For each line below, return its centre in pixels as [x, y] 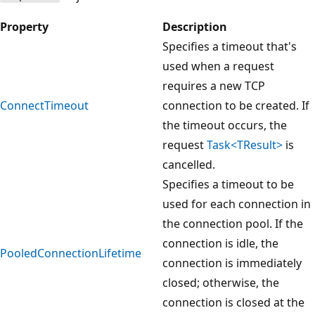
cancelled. [189, 164]
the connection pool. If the [233, 223]
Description [195, 26]
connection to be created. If [236, 105]
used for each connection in [237, 204]
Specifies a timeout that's [230, 46]
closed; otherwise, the [221, 282]
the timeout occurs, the [225, 125]
